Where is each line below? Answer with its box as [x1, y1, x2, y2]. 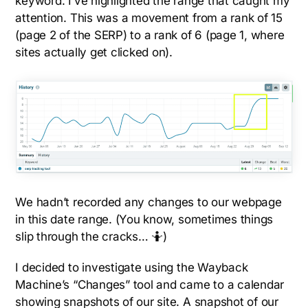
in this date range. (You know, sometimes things [15, 212, 274, 226]
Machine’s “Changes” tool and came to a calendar [15, 277, 285, 291]
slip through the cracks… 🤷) [15, 229, 167, 243]
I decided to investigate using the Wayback [15, 260, 248, 274]
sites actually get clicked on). [15, 45, 173, 59]
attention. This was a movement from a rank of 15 [15, 10, 283, 25]
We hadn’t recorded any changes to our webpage [15, 195, 282, 209]
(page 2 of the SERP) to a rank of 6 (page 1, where [15, 27, 285, 42]
